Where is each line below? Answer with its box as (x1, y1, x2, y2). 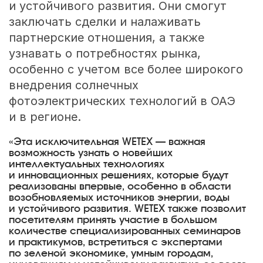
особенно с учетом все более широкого (8, 62, 243, 76)
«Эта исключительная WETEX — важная (8, 137, 205, 147)
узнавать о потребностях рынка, (8, 46, 201, 60)
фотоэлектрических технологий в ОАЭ (8, 93, 235, 108)
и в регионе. (8, 109, 81, 124)
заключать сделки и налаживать (8, 14, 201, 29)
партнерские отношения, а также (8, 30, 204, 45)
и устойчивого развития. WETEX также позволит (8, 204, 246, 214)
